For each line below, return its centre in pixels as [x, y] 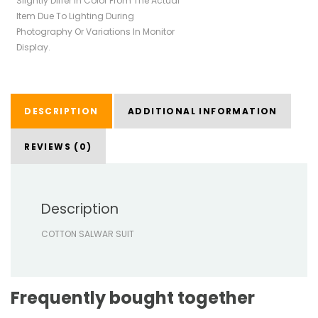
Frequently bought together [133, 298]
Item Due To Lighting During [76, 16]
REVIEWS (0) [58, 146]
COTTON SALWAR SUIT [88, 234]
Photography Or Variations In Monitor [96, 31]
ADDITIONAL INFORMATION [202, 111]
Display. [34, 47]
